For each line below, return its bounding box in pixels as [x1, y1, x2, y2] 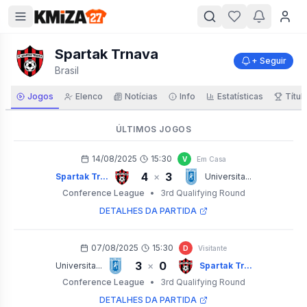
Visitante [198, 243, 227, 252]
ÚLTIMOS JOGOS [115, 124, 192, 134]
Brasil [55, 64, 79, 76]
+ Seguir [251, 56, 286, 66]
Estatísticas [217, 91, 263, 101]
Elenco [75, 91, 103, 101]
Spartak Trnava [55, 46, 158, 62]
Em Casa [197, 154, 226, 163]
